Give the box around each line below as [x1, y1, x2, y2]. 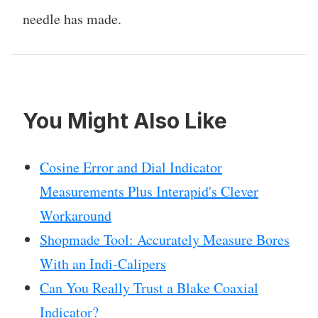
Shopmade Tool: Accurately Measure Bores [40, 230, 290, 250]
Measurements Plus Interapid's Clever [40, 182, 258, 202]
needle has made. [23, 9, 121, 29]
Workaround [40, 206, 111, 226]
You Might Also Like [23, 108, 227, 134]
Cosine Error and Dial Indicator [40, 158, 222, 177]
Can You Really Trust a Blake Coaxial [40, 278, 258, 298]
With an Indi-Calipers [40, 254, 166, 274]
